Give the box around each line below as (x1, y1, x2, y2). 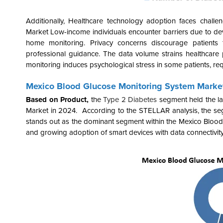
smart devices (107, 127, 153, 137)
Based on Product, (26, 95, 91, 104)
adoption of (67, 127, 107, 137)
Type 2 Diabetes (103, 95, 157, 104)
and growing (26, 127, 67, 137)
